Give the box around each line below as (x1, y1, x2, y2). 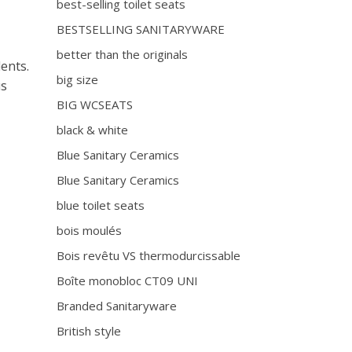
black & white (57, 122, 129, 137)
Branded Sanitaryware (57, 298, 178, 313)
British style (57, 323, 122, 339)
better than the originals (57, 46, 189, 62)
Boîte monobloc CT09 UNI (57, 273, 199, 288)
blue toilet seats (57, 197, 145, 213)
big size (57, 71, 99, 87)
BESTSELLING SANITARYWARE (57, 21, 225, 37)
